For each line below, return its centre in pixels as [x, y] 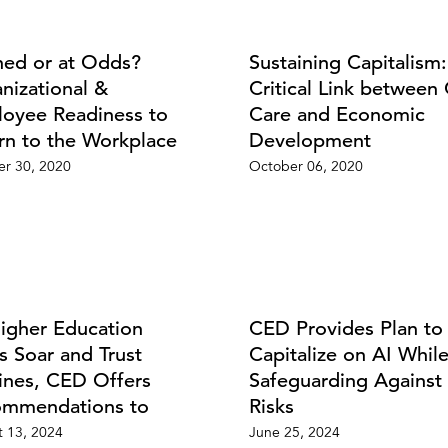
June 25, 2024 [294, 434]
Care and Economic [337, 115]
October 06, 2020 [306, 168]
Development [310, 141]
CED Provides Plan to [346, 329]
